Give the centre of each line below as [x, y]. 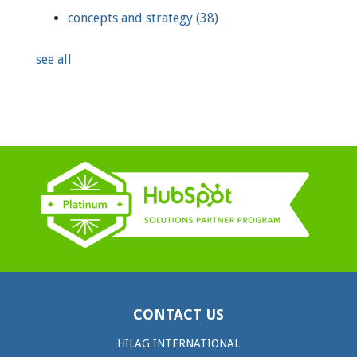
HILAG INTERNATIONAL [178, 343]
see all [54, 59]
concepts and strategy [132, 18]
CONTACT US [178, 314]
